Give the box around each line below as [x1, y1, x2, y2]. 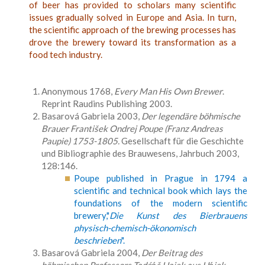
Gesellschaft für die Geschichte [119, 135, 244, 146]
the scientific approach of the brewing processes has [28, 24, 237, 35]
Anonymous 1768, [41, 86, 114, 96]
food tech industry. [28, 49, 102, 60]
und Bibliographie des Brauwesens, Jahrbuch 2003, [41, 148, 239, 159]
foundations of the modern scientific [74, 198, 247, 208]
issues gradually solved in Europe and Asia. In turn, [28, 12, 237, 22]
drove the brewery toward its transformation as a [28, 37, 237, 47]
